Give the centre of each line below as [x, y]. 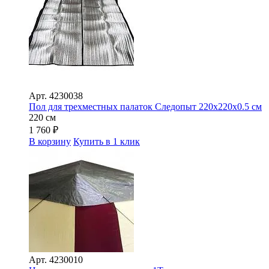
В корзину [50, 141]
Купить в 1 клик [107, 141]
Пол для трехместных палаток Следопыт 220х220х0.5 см [145, 106]
